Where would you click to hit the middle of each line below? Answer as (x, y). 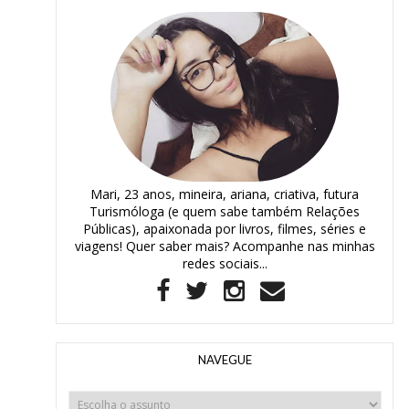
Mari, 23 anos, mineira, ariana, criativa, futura (225, 194)
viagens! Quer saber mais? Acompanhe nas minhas (225, 246)
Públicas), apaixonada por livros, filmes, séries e (225, 228)
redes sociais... (225, 263)
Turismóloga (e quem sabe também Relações (225, 211)
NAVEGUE (225, 359)
